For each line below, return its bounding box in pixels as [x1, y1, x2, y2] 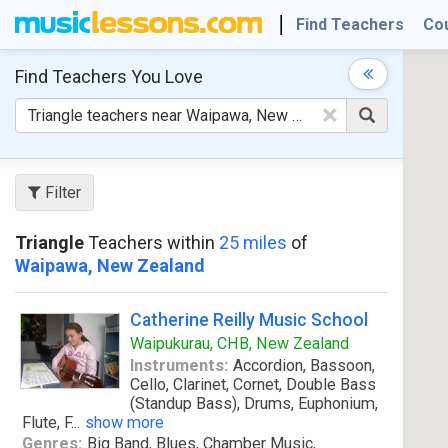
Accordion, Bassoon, [232, 356, 375, 375]
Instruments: [130, 356, 228, 375]
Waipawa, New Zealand [15, 255, 205, 276]
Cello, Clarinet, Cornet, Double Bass [130, 375, 376, 394]
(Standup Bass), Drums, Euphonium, [130, 394, 378, 413]
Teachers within [84, 232, 219, 253]
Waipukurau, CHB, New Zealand [130, 334, 349, 353]
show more [85, 413, 164, 432]
